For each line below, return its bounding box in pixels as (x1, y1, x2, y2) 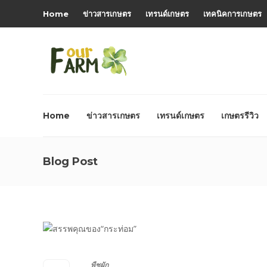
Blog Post (43, 155, 98, 168)
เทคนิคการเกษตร (203, 9, 262, 18)
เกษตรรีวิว (221, 110, 259, 121)
